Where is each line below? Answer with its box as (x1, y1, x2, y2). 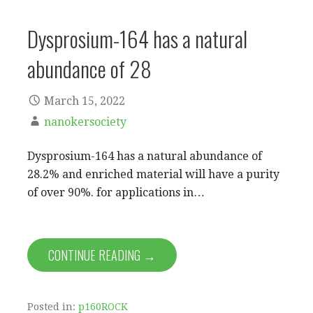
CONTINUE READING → (48, 246, 156, 265)
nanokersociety (44, 115, 126, 129)
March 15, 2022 (44, 94, 125, 108)
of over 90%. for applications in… (27, 186, 205, 200)
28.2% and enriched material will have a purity (27, 168, 279, 182)
